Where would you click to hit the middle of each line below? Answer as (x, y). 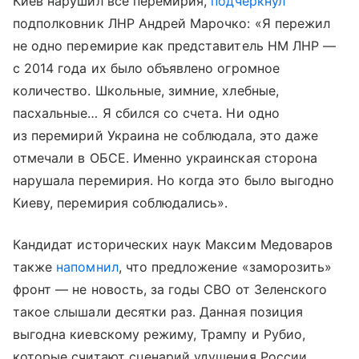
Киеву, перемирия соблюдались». (121, 203)
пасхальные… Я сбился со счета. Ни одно (146, 113)
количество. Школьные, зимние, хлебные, (146, 91)
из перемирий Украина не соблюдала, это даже (166, 136)
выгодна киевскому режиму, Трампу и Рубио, (159, 335)
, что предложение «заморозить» (225, 267)
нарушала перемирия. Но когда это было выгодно (174, 181)
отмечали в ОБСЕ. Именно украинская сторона (165, 158)
